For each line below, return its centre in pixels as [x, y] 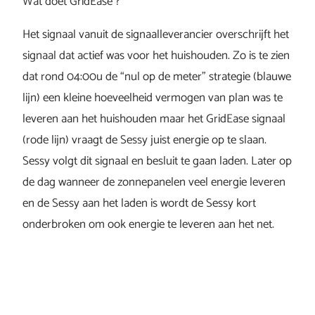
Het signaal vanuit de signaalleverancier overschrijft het [156, 35]
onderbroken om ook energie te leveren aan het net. [148, 225]
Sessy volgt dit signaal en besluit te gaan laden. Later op [157, 161]
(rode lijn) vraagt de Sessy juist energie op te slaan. [144, 140]
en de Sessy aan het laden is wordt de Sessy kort [139, 204]
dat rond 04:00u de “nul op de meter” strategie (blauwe [157, 77]
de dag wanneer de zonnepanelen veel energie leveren [154, 182]
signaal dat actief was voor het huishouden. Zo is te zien [156, 56]
